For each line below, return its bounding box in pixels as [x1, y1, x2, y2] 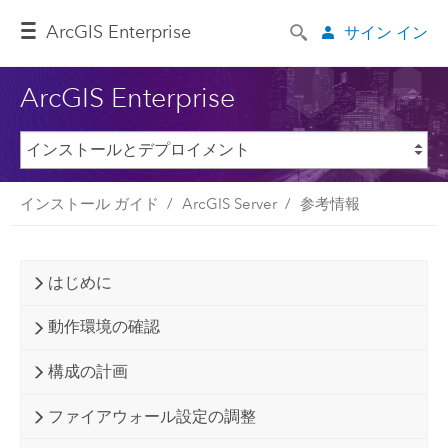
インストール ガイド [19, 194, 159, 213]
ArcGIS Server [181, 194, 277, 213]
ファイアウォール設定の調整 [47, 406, 256, 426]
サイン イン [344, 22, 429, 42]
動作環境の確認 [47, 317, 160, 337]
